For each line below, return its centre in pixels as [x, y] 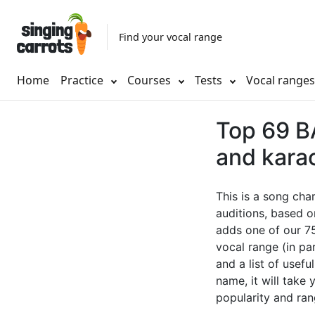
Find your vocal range [171, 37]
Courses [150, 81]
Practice [82, 81]
